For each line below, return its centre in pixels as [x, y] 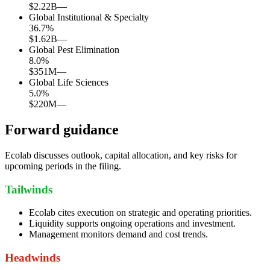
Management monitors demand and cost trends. [118, 234]
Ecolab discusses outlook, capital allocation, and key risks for [121, 155]
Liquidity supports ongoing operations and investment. [132, 224]
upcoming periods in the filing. [63, 166]
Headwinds [33, 258]
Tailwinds [29, 189]
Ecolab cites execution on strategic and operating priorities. [140, 213]
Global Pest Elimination [74, 50]
